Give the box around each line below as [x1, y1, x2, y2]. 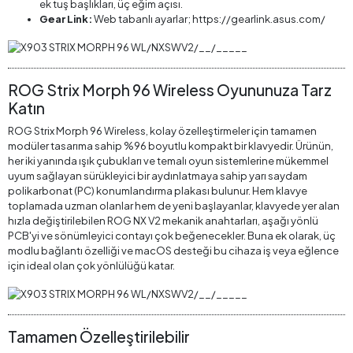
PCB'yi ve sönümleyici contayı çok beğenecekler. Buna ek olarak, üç [8, 229, 336, 243]
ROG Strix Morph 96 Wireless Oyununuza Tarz [8, 80, 332, 100]
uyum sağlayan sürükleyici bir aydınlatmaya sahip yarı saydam [8, 169, 307, 183]
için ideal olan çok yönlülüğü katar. [8, 259, 175, 273]
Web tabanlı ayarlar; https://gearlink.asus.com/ [92, 13, 325, 25]
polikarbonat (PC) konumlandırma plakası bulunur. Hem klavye [8, 184, 307, 198]
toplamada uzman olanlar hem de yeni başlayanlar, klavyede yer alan [8, 199, 340, 213]
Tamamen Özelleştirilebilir [8, 327, 190, 347]
